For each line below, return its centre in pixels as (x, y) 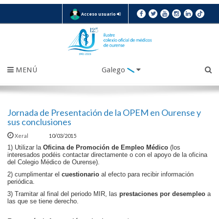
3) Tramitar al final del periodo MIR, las (63, 194)
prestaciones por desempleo (162, 194)
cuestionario (79, 175)
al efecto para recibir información (146, 175)
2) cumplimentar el (33, 175)
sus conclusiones (39, 122)
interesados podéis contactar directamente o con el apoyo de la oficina (107, 155)
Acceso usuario (99, 14)
